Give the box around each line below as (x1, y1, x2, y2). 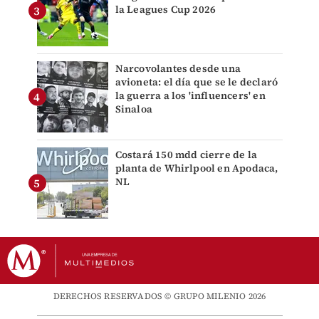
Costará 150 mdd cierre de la (115, 147, 258, 162)
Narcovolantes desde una (115, 61, 241, 76)
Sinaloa (115, 102, 152, 117)
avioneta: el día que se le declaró (115, 75, 278, 90)
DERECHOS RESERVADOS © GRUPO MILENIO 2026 (53, 291, 266, 303)
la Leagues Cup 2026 (115, 2, 216, 17)
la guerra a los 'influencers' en (115, 88, 266, 103)
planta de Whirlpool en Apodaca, (115, 161, 278, 176)
